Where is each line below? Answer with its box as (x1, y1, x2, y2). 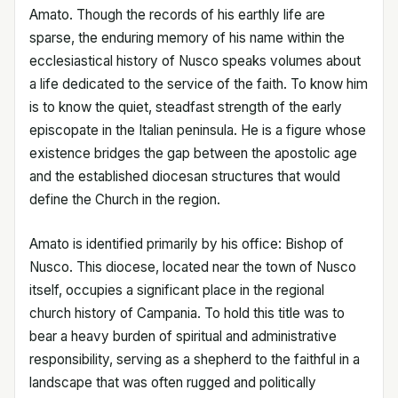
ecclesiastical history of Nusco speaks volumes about (29, 52, 361, 69)
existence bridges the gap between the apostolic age (29, 144, 357, 162)
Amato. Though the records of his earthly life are (29, 5, 325, 23)
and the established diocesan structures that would (29, 167, 340, 185)
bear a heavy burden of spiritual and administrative (29, 327, 337, 345)
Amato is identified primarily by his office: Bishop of (29, 235, 344, 252)
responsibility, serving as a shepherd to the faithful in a (29, 350, 360, 368)
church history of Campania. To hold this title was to (29, 304, 345, 322)
